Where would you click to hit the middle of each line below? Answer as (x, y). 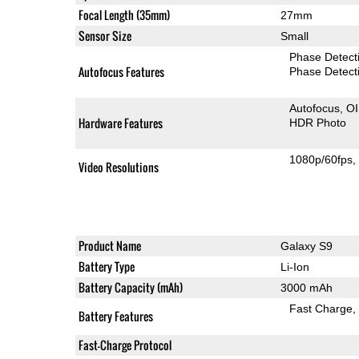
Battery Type (106, 267)
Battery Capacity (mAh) (130, 288)
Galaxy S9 (306, 246)
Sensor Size (105, 36)
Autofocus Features (121, 72)
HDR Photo (318, 123)
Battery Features (115, 317)
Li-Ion (294, 267)
